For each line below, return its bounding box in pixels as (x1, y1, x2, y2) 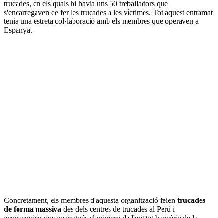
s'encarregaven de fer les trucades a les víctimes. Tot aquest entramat (4, 8, 213, 17)
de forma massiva (4, 205, 61, 214)
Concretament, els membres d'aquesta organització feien (4, 196, 177, 205)
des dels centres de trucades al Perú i (61, 205, 175, 214)
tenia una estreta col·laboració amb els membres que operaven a (4, 17, 199, 26)
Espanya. (4, 26, 32, 35)
